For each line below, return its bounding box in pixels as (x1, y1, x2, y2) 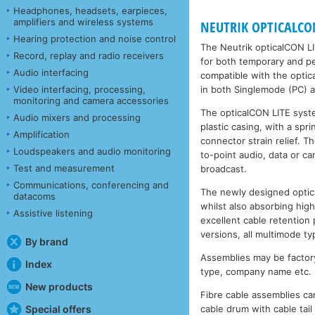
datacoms (13, 190, 56, 202)
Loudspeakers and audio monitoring (13, 145, 171, 157)
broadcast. (200, 163, 247, 175)
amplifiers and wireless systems (13, 15, 153, 27)
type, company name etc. (200, 266, 312, 278)
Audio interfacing (13, 66, 89, 78)
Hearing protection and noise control (13, 32, 176, 44)
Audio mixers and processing (13, 111, 141, 123)
